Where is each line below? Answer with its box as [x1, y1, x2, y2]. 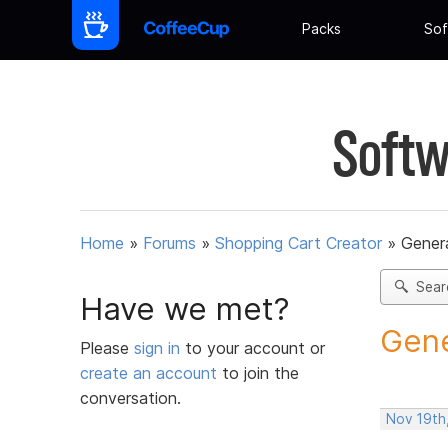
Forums [143, 233, 196, 254]
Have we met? [80, 289, 290, 328]
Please [80, 337, 134, 358]
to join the [217, 362, 299, 383]
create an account [80, 362, 217, 383]
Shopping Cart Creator [215, 233, 382, 254]
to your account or [185, 337, 325, 358]
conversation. [80, 387, 181, 408]
